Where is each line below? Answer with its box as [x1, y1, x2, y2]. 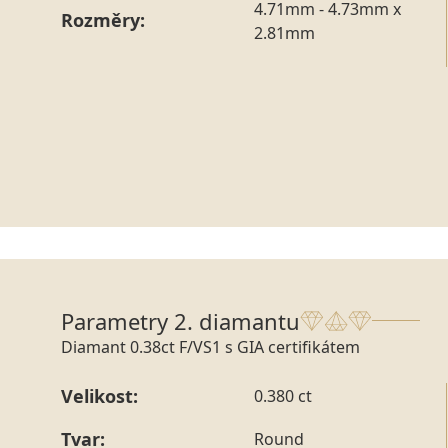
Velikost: [61, 383, 138, 408]
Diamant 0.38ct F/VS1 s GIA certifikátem [61, 335, 360, 358]
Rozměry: [61, 8, 145, 33]
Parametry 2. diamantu [61, 305, 300, 336]
